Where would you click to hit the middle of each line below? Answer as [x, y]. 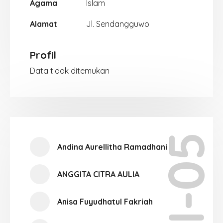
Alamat [44, 24]
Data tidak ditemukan [70, 71]
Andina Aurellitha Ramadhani [112, 147]
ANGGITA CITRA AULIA [98, 174]
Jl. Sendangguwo [117, 24]
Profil [43, 55]
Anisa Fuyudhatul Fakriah [105, 202]
